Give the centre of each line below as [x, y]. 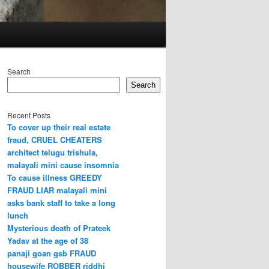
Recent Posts [29, 115]
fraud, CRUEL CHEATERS [55, 139]
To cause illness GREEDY [55, 177]
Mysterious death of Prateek [59, 228]
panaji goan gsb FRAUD [52, 253]
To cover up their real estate [59, 127]
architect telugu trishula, [53, 152]
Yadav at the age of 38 [48, 240]
